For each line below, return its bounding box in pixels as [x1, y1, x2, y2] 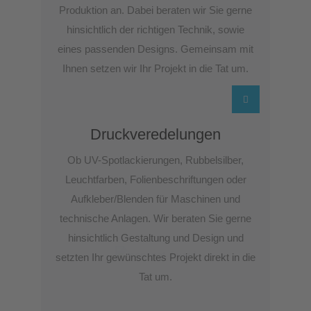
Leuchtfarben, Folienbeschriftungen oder [65, 174, 246, 185]
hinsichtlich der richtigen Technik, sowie [67, 24, 244, 35]
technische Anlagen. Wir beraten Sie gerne [60, 212, 251, 224]
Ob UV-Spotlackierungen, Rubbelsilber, [67, 154, 244, 166]
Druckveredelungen [90, 126, 221, 143]
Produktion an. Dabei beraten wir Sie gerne [59, 4, 252, 16]
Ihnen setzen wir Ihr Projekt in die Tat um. [62, 62, 249, 74]
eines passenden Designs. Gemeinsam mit [58, 43, 253, 55]
